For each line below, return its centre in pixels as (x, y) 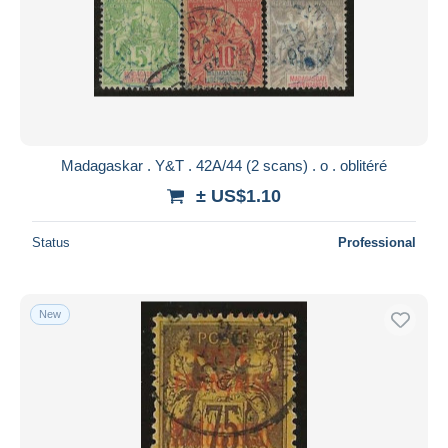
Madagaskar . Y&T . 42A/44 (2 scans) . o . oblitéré (224, 165)
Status (51, 242)
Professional (377, 242)
